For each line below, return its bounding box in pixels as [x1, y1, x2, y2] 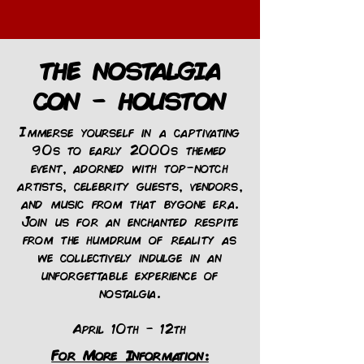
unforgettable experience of [41, 266, 219, 283]
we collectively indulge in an [37, 248, 223, 265]
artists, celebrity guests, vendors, [17, 176, 243, 193]
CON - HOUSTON [32, 84, 227, 115]
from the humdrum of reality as [22, 230, 238, 247]
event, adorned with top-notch [31, 158, 229, 175]
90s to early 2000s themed [32, 141, 227, 158]
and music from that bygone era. [21, 194, 239, 211]
